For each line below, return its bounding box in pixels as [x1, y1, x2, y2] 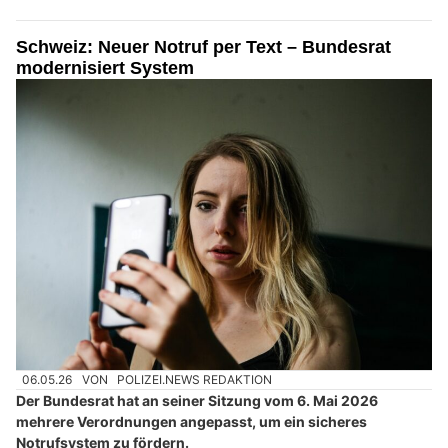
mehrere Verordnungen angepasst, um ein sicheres [16, 413, 367, 431]
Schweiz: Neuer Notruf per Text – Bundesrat [16, 36, 391, 57]
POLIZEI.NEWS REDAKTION [117, 372, 273, 388]
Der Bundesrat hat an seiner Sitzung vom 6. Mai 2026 [16, 392, 378, 410]
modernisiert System [16, 57, 194, 78]
